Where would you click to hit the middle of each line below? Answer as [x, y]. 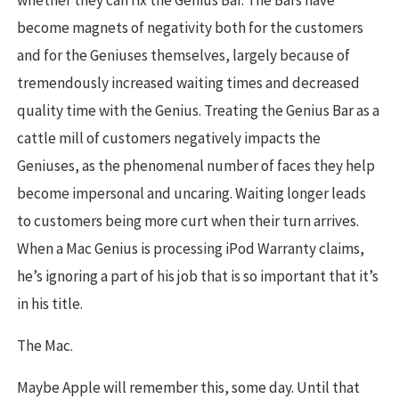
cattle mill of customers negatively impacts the [169, 138]
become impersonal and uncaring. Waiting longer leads [191, 194]
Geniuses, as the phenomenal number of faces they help [196, 166]
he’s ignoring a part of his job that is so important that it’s [198, 277]
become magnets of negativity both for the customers [190, 28]
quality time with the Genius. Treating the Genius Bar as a [198, 111]
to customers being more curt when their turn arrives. [188, 221]
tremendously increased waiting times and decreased [188, 83]
